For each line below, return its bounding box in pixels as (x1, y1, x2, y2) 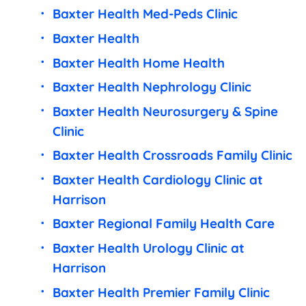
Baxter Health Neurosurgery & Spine (52, 102, 278, 120)
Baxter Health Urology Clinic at (52, 239, 245, 256)
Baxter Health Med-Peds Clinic (52, 5, 238, 23)
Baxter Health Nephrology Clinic (52, 79, 251, 96)
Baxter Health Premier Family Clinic (52, 283, 270, 301)
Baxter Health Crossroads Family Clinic (52, 147, 292, 164)
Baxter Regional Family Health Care (52, 215, 275, 232)
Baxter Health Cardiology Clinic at (52, 171, 263, 188)
